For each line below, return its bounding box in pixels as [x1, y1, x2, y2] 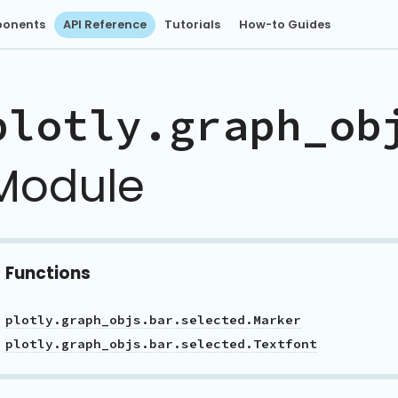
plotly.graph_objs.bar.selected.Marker [5, 312, 301, 329]
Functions [5, 261, 91, 286]
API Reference [63, 17, 147, 32]
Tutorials [164, 17, 221, 32]
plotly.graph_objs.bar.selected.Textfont [5, 336, 317, 353]
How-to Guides [238, 17, 330, 32]
